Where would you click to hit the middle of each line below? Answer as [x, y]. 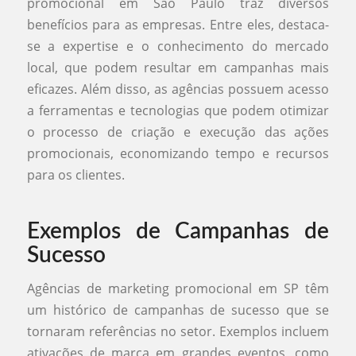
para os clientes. [75, 175]
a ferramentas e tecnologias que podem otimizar [178, 111]
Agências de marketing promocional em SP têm [178, 288]
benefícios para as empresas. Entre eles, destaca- [178, 25]
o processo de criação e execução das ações [178, 132]
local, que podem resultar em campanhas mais [178, 68]
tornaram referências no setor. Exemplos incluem [178, 331]
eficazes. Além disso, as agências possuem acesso [178, 89]
